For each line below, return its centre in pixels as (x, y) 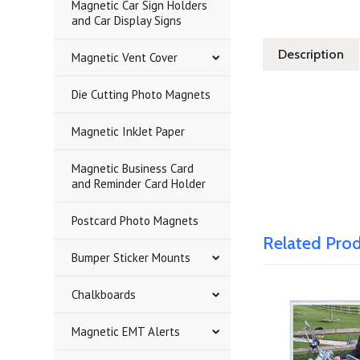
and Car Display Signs (127, 20)
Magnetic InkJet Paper (129, 131)
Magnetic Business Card (133, 168)
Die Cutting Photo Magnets (141, 94)
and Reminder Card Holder (139, 184)
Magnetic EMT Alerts (126, 331)
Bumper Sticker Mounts (131, 258)
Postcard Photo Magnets (135, 221)
